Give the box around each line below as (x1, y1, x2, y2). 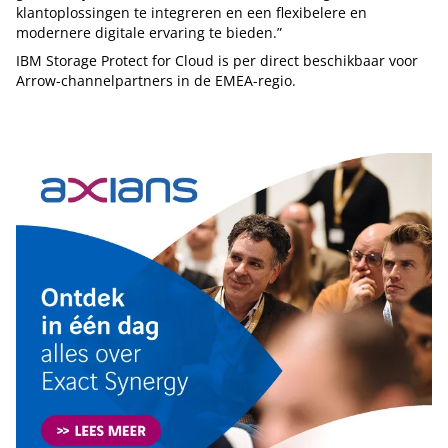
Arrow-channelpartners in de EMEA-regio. (16, 70, 296, 90)
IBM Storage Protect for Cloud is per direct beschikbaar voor (16, 50, 418, 70)
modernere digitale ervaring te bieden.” (16, 22, 282, 42)
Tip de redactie (33, 107, 135, 127)
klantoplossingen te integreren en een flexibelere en (16, 2, 367, 22)
